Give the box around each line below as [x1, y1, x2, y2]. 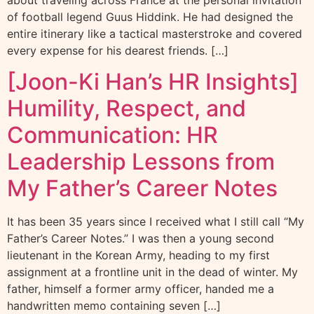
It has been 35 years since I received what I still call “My [7, 214, 304, 229]
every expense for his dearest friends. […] [7, 43, 228, 57]
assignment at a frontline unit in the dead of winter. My [7, 265, 298, 280]
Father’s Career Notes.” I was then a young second [7, 231, 274, 246]
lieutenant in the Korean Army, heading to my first [7, 248, 270, 263]
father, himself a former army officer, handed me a [7, 282, 274, 296]
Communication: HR [7, 121, 218, 149]
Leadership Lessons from [7, 148, 275, 176]
